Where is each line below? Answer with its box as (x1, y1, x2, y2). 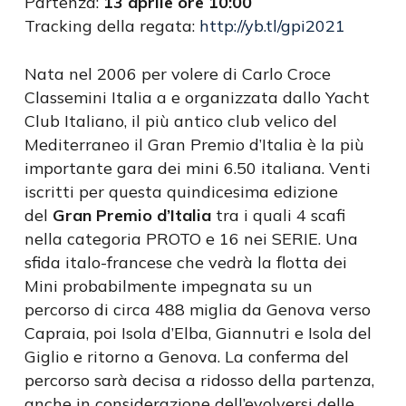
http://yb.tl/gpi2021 (198, 15, 345, 36)
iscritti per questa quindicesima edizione (24, 181, 338, 202)
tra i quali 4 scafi (210, 205, 345, 226)
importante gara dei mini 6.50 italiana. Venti (24, 158, 371, 179)
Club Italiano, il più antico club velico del (24, 111, 337, 131)
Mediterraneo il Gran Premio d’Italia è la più (24, 134, 364, 155)
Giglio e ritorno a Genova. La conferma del (24, 346, 349, 367)
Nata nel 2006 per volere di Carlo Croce (24, 63, 331, 84)
